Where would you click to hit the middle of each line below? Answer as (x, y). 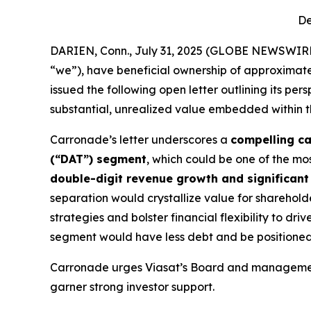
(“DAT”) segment (98, 159)
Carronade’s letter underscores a (140, 139)
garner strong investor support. (132, 286)
